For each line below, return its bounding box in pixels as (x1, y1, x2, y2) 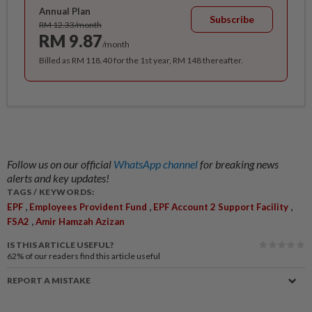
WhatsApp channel (114, 157, 200, 171)
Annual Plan (39, 6, 91, 17)
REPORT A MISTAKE (7, 275, 91, 286)
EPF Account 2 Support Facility (153, 201, 288, 212)
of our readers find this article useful (25, 251, 160, 261)
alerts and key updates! (7, 171, 109, 185)
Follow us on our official (7, 157, 114, 171)
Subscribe (210, 13, 254, 25)
